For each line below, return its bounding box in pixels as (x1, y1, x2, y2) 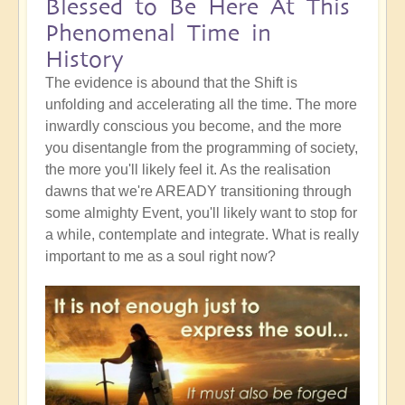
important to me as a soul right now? (45, 248, 276, 264)
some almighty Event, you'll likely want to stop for (45, 204, 357, 221)
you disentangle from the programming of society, (45, 139, 358, 155)
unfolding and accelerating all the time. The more (45, 96, 357, 112)
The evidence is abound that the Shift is (45, 74, 297, 90)
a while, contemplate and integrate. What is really (45, 226, 359, 242)
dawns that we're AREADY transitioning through (45, 183, 352, 199)
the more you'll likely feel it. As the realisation (45, 161, 331, 177)
